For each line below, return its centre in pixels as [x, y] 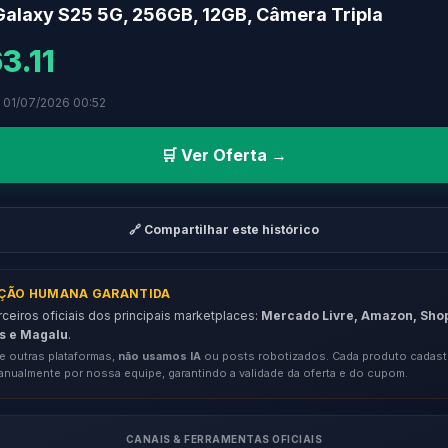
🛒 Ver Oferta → [224, 155]
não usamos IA [159, 356]
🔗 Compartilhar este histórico [224, 229]
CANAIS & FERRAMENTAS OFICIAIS [224, 439]
